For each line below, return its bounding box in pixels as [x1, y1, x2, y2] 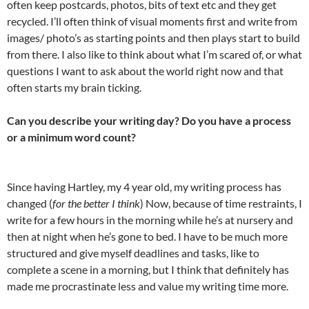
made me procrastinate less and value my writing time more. [7, 279, 288, 293]
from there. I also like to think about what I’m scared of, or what [7, 48, 302, 61]
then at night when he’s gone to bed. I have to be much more [7, 230, 288, 243]
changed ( [7, 197, 52, 210]
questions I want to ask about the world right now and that [7, 64, 283, 78]
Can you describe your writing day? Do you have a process [7, 114, 291, 128]
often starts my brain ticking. [7, 81, 141, 94]
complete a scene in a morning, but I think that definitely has [7, 263, 289, 277]
